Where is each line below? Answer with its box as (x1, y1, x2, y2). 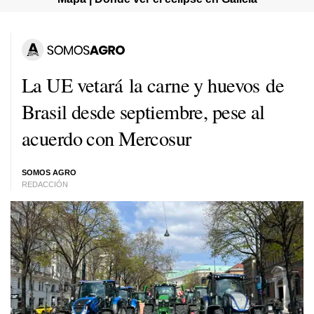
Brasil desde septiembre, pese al (22, 97, 265, 125)
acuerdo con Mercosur (22, 124, 191, 151)
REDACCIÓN (22, 180, 68, 189)
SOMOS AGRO (22, 168, 76, 177)
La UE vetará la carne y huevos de (22, 71, 285, 98)
